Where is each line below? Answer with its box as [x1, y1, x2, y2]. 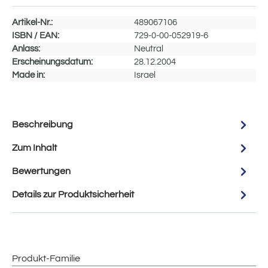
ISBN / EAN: [12, 31, 59, 40]
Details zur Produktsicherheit [12, 190, 134, 200]
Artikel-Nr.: [12, 17, 53, 27]
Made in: [12, 70, 45, 80]
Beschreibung [12, 120, 73, 130]
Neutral [134, 44, 163, 53]
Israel [134, 70, 156, 80]
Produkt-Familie [12, 253, 80, 263]
